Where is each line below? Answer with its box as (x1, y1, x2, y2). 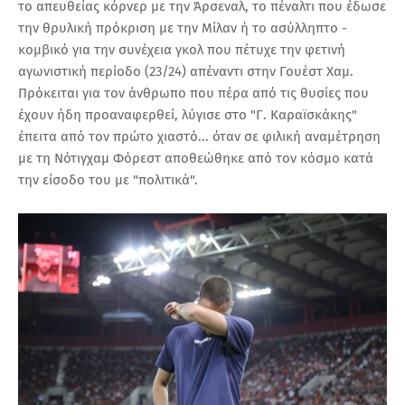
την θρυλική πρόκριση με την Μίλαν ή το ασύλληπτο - (18, 20, 347, 37)
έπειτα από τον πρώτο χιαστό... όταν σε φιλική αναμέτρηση (18, 128, 381, 146)
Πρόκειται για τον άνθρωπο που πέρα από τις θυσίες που (18, 85, 369, 102)
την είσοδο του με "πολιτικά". (18, 172, 202, 189)
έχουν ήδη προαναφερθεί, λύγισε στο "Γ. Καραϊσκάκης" (18, 107, 357, 124)
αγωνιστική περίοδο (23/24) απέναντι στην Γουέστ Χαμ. (18, 63, 353, 80)
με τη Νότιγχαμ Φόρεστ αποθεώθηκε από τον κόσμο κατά (18, 150, 373, 167)
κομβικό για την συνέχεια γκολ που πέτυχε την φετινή (18, 42, 345, 59)
